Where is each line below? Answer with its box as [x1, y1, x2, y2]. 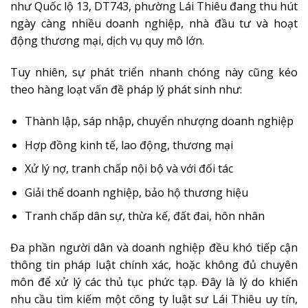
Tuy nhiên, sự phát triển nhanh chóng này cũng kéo [10, 65, 298, 80]
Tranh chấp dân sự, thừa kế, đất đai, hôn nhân [24, 208, 265, 224]
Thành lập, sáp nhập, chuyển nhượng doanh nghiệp [24, 113, 294, 129]
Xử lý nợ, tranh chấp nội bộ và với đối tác [24, 161, 233, 177]
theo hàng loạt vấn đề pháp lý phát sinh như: [10, 82, 242, 98]
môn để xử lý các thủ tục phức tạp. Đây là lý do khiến [10, 274, 298, 290]
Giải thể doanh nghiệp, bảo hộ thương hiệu [24, 184, 248, 200]
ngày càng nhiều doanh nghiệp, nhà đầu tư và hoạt [10, 16, 298, 32]
